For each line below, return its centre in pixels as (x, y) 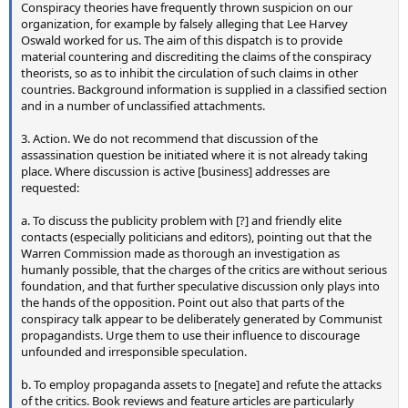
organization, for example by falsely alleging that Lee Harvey (184, 24)
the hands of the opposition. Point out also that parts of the (183, 303)
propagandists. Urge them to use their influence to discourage (190, 336)
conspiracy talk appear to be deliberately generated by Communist (202, 319)
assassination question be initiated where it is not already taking (194, 155)
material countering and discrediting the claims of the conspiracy (196, 57)
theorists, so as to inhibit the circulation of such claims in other (189, 73)
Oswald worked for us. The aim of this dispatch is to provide (182, 41)
